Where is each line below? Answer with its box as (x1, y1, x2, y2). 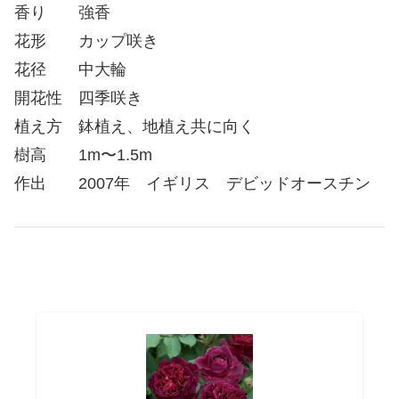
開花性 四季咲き (14, 88, 142, 107)
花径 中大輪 (14, 60, 126, 78)
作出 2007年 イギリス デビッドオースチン (14, 174, 370, 192)
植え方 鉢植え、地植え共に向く (14, 117, 255, 135)
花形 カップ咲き (14, 31, 159, 50)
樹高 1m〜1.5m (14, 145, 152, 164)
